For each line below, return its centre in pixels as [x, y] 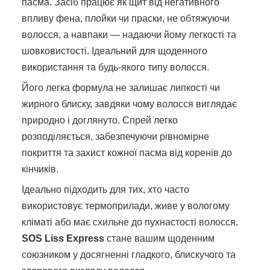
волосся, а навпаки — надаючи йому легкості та [129, 34]
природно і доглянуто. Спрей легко [100, 120]
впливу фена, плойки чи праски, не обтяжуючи [126, 18]
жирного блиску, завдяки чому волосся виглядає [129, 104]
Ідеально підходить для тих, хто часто [105, 189]
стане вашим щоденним [159, 238]
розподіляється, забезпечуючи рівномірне [115, 136]
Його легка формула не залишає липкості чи [121, 87]
